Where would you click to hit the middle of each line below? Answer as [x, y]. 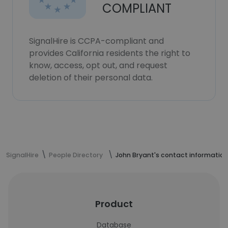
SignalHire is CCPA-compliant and [96, 41]
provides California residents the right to [110, 53]
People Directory [76, 155]
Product [114, 204]
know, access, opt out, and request [98, 65]
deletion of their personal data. [91, 78]
